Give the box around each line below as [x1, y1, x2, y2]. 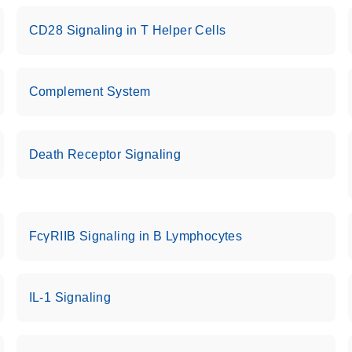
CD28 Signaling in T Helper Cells [28, 24, 226, 37]
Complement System [28, 85, 151, 98]
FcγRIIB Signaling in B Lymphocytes [28, 229, 243, 243]
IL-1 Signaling [28, 291, 112, 304]
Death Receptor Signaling [28, 148, 181, 161]
